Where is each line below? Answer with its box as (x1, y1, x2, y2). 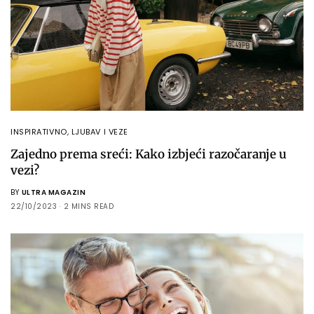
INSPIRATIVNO (11, 126, 67, 138)
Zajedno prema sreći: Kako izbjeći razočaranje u (11, 146, 287, 163)
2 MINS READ (63, 201, 114, 212)
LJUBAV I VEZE (71, 126, 128, 138)
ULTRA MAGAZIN (21, 187, 86, 198)
